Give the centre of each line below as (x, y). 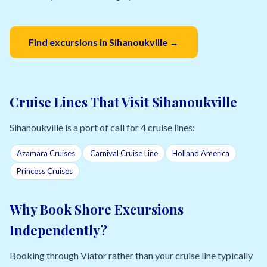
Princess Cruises (45, 171)
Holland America (201, 153)
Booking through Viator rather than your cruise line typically (131, 255)
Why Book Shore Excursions (97, 209)
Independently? (58, 230)
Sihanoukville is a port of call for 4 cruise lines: (102, 127)
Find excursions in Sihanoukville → (104, 42)
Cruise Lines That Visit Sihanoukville (123, 102)
